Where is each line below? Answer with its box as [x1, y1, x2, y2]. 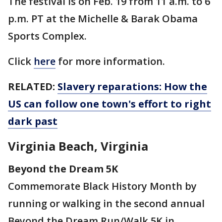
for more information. [55, 54, 170, 68]
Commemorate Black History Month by [8, 179, 197, 193]
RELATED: [8, 79, 55, 93]
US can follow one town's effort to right [8, 97, 211, 111]
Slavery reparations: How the [57, 79, 207, 93]
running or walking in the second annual [8, 196, 205, 210]
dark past [8, 114, 57, 128]
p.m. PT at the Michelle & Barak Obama [8, 11, 198, 25]
